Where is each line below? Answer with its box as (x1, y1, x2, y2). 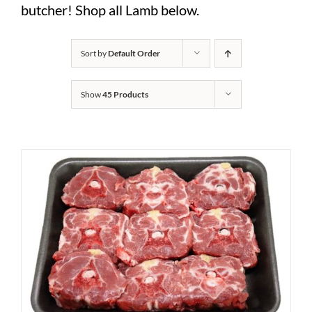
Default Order (107, 47, 160, 58)
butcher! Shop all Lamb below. (21, 1, 199, 19)
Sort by (80, 47, 108, 58)
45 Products (102, 88, 148, 100)
